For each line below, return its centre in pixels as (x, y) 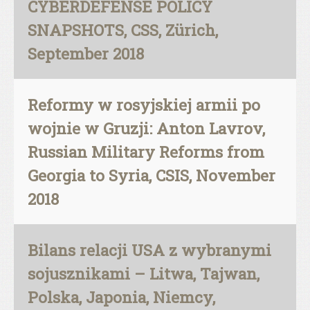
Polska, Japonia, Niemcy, (121, 297)
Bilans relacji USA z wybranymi (149, 250)
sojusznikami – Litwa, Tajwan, (144, 273)
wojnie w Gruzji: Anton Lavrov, (146, 128)
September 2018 (86, 53)
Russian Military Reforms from (146, 152)
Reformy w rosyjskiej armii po (144, 104)
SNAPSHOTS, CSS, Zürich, (123, 30)
